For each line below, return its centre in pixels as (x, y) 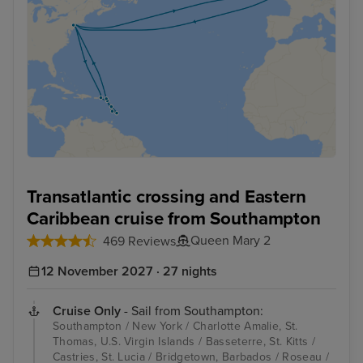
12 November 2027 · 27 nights (129, 271)
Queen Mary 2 (231, 240)
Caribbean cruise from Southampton (174, 219)
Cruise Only (87, 311)
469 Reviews (139, 241)
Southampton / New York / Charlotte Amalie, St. (175, 326)
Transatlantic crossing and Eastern (167, 197)
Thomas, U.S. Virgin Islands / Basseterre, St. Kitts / (184, 341)
